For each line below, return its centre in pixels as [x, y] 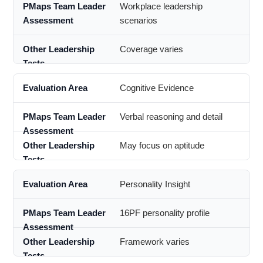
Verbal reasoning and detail [171, 117]
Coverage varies [151, 49]
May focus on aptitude [162, 146]
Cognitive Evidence [156, 88]
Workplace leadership [161, 6]
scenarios [138, 21]
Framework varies [154, 242]
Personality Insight [155, 184]
